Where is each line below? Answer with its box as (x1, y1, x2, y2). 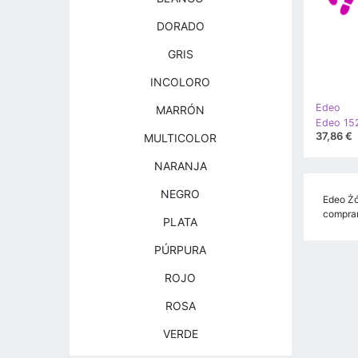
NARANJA (153, 159, 207, 173)
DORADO (156, 19, 205, 33)
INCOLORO (150, 75, 211, 89)
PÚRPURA (154, 243, 207, 257)
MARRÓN (156, 103, 205, 117)
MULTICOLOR (144, 131, 217, 145)
